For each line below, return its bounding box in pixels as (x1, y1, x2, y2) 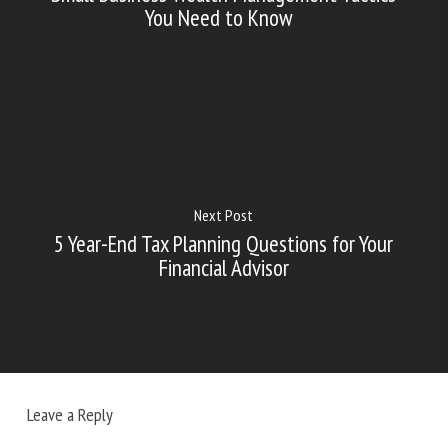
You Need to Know (144, 3, 303, 32)
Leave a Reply (26, 402, 113, 426)
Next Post (194, 205, 254, 225)
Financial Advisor (158, 253, 289, 282)
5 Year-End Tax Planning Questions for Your (54, 229, 394, 258)
